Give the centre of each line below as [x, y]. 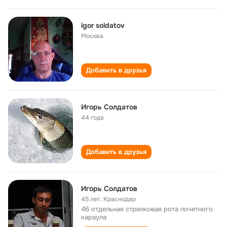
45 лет [91, 199]
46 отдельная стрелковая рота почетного [147, 209]
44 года [92, 118]
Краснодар [120, 199]
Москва [92, 36]
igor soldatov [103, 25]
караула [94, 217]
